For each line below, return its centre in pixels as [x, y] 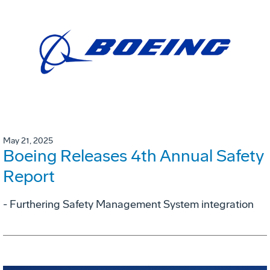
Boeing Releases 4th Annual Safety [133, 156]
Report [29, 177]
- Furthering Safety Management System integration [128, 205]
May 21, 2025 [28, 141]
